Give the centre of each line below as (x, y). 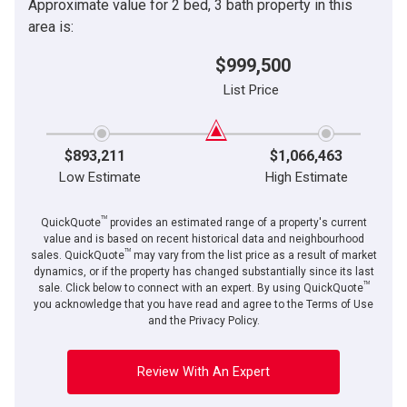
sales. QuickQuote (77, 255)
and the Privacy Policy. (203, 320)
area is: (51, 26)
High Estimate (306, 177)
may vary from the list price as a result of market (253, 255)
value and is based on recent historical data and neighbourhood (203, 238)
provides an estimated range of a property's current (237, 222)
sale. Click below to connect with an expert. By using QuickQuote (200, 288)
